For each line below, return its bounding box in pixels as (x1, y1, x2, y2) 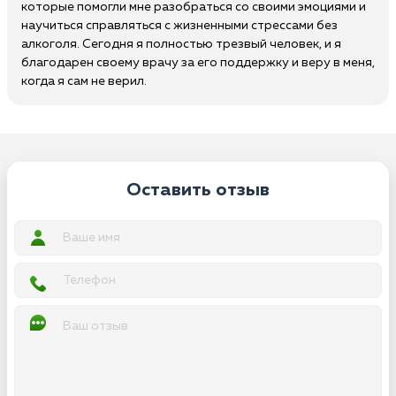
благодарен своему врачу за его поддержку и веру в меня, (21, 57, 375, 69)
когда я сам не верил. (21, 75, 147, 88)
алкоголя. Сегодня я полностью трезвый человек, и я (21, 38, 341, 50)
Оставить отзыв (126, 181, 270, 200)
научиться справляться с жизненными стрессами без (21, 19, 338, 32)
